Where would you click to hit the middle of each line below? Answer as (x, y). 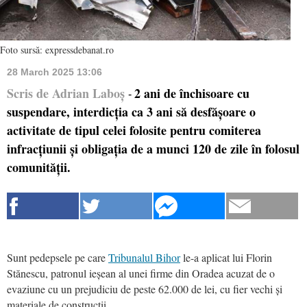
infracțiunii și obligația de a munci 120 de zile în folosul (153, 148)
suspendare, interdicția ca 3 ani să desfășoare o (131, 111)
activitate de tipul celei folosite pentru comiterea (134, 130)
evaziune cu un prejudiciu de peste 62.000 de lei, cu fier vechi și (145, 288)
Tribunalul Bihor (144, 257)
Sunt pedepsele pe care (58, 257)
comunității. (39, 167)
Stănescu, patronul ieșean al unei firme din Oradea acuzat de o (141, 273)
